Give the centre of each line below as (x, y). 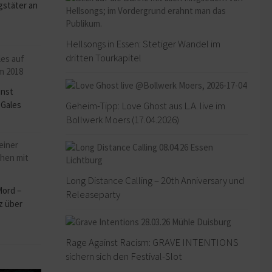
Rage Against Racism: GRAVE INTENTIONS (152, 243)
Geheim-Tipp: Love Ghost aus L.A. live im (145, 106)
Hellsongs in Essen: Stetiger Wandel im (143, 44)
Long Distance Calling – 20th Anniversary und (155, 181)
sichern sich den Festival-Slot (124, 257)
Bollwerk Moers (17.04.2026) (122, 120)
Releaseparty (93, 195)
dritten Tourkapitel (104, 58)
